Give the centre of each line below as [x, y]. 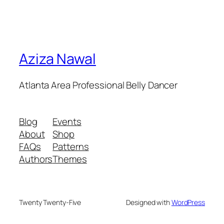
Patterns [71, 146]
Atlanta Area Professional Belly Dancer [98, 85]
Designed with [149, 202]
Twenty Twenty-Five [50, 202]
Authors [36, 159]
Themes [70, 159]
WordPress [188, 202]
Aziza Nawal [57, 58]
